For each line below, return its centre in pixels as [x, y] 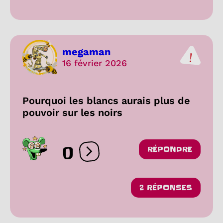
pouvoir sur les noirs [72, 112]
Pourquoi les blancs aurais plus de [106, 100]
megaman [86, 52]
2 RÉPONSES [166, 187]
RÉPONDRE [170, 149]
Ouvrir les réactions [127, 156]
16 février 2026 [95, 63]
